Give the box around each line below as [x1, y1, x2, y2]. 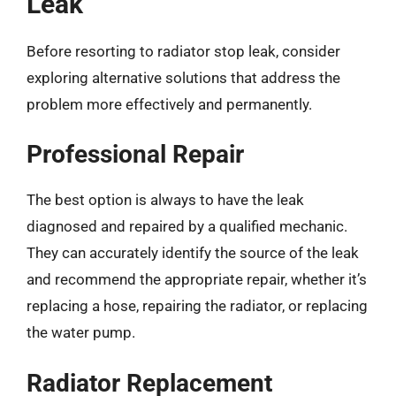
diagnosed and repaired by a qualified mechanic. [27, 217, 347, 235]
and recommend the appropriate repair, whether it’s [27, 270, 367, 288]
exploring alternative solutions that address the [27, 68, 340, 87]
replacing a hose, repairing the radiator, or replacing [27, 297, 368, 315]
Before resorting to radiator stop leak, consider [27, 42, 340, 60]
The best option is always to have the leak [27, 191, 304, 209]
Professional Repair [27, 140, 244, 169]
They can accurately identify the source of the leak [27, 244, 359, 262]
